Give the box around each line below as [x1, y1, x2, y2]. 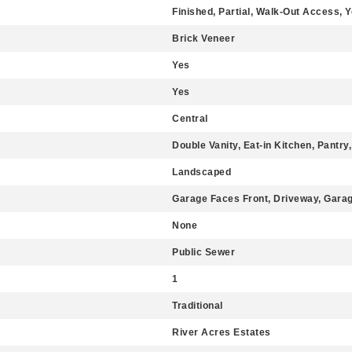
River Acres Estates [172, 327, 271, 338]
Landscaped [172, 167, 231, 178]
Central [172, 113, 208, 124]
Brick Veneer [172, 33, 235, 44]
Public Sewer [172, 247, 235, 258]
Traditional [172, 300, 223, 311]
